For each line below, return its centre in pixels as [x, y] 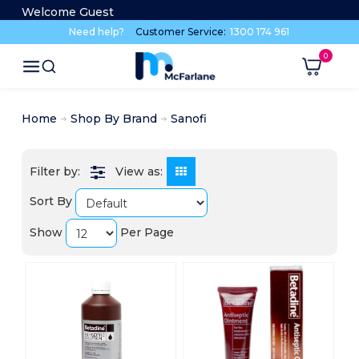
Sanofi [188, 119]
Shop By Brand [113, 119]
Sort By [50, 202]
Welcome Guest [67, 12]
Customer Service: [182, 32]
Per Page [147, 232]
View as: [139, 172]
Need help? [97, 32]
